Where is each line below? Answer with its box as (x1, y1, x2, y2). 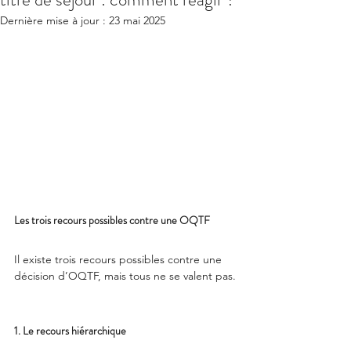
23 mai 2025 (109, 13, 165, 27)
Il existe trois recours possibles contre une (14, 252, 225, 267)
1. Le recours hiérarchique (14, 323, 126, 339)
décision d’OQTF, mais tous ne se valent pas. (14, 269, 236, 284)
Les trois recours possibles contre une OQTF (14, 212, 210, 229)
